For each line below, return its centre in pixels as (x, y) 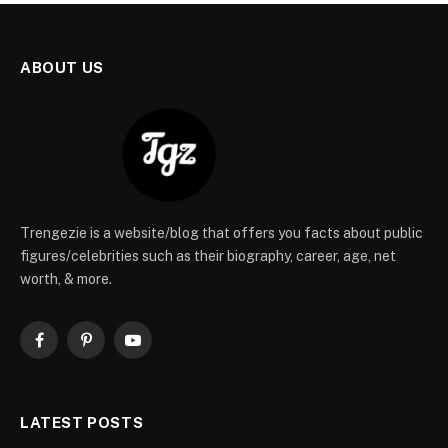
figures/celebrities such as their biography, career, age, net (208, 256)
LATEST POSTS (82, 423)
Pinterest (115, 348)
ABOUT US (62, 68)
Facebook (70, 348)
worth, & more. (66, 279)
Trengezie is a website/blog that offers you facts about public (221, 233)
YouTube (160, 348)
